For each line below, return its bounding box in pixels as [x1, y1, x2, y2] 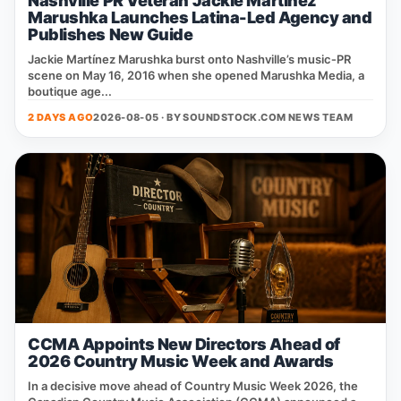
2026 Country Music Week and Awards [28, 352, 334, 371]
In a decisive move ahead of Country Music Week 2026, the [28, 379, 358, 393]
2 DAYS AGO [28, 111, 94, 124]
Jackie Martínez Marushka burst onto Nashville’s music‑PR [28, 52, 351, 66]
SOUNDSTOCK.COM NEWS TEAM [183, 111, 354, 124]
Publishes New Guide [28, 25, 193, 44]
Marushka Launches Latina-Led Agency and [28, 8, 372, 27]
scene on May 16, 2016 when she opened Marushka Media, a [28, 68, 364, 82]
